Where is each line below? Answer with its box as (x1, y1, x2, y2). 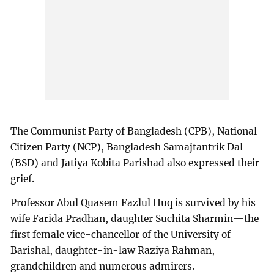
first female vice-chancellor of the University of (10, 229, 231, 241)
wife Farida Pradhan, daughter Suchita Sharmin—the (10, 213, 259, 225)
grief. (10, 172, 35, 185)
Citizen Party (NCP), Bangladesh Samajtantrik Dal (10, 141, 243, 153)
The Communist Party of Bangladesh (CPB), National (10, 125, 257, 137)
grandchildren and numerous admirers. (10, 261, 195, 273)
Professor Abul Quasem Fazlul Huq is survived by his (10, 197, 256, 209)
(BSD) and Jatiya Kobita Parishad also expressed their (10, 157, 260, 169)
